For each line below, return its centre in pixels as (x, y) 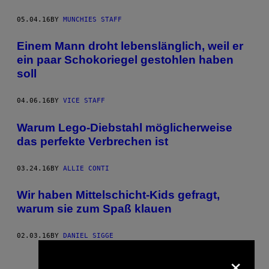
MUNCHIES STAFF (92, 19)
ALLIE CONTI (86, 168)
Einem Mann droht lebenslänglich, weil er (130, 46)
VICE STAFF (84, 101)
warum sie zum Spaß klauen (94, 209)
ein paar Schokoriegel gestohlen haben (125, 60)
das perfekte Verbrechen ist (92, 141)
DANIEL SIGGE (88, 236)
